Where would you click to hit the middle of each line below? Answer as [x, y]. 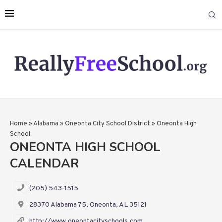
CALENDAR [44, 164]
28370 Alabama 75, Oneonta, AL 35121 [88, 205]
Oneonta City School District [108, 124]
